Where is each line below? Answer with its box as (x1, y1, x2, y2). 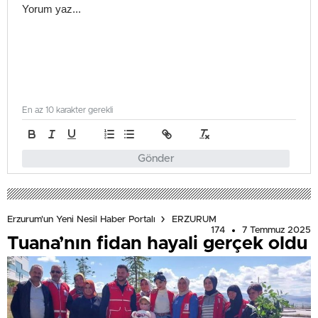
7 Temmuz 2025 (242, 226, 311, 236)
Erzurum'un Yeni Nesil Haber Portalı (7, 214, 155, 224)
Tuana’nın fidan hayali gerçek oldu (7, 234, 307, 253)
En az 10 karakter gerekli (22, 106, 113, 115)
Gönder (137, 153, 175, 165)
